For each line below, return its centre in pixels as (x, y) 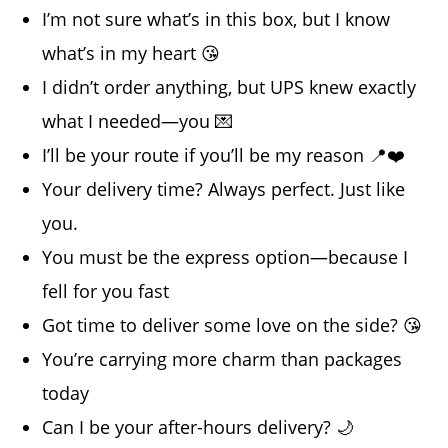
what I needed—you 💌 (138, 121)
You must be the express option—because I (225, 257)
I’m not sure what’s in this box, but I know (216, 19)
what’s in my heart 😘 (131, 53)
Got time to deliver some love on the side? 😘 (232, 325)
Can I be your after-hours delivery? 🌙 (198, 427)
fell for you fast (106, 291)
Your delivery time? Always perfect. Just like (224, 189)
